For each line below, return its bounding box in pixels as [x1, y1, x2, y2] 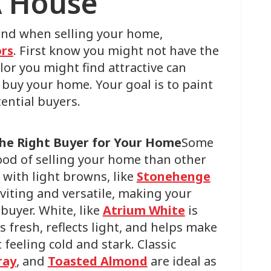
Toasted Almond [47, 253, 148, 269]
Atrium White [102, 202, 185, 218]
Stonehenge [136, 168, 211, 184]
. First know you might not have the [13, 42, 219, 59]
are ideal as [147, 253, 217, 269]
